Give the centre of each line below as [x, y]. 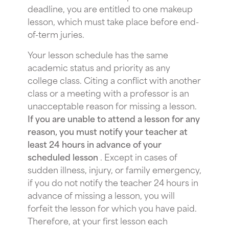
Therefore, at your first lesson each [98, 220]
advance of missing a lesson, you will [101, 194]
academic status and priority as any [99, 67]
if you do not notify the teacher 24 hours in [113, 182]
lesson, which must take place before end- [113, 21]
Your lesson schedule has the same [98, 54]
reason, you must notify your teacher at [108, 131]
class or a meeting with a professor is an [108, 92]
